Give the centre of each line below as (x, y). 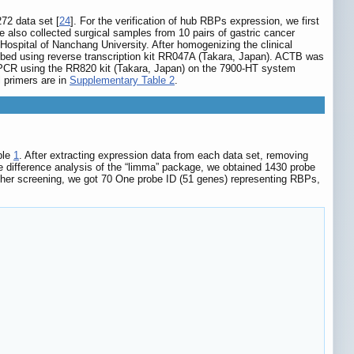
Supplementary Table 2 (122, 81)
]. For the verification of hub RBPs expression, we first (195, 21)
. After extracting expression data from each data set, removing (164, 155)
